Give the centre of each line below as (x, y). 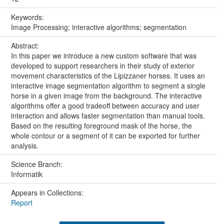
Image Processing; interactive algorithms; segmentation (98, 27)
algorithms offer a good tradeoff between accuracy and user (105, 106)
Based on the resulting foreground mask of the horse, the (101, 126)
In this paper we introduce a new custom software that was (103, 56)
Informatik (26, 174)
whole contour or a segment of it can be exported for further (105, 136)
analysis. (24, 146)
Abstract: (26, 46)
